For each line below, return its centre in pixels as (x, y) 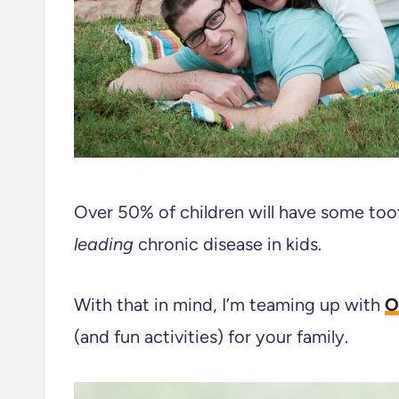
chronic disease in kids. (230, 244)
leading (106, 244)
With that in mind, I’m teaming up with (229, 305)
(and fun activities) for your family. (211, 337)
